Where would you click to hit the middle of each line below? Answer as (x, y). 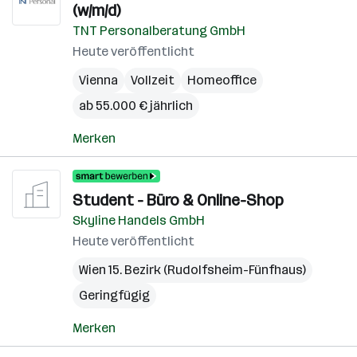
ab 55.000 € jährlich (136, 106)
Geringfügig (114, 295)
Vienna (98, 80)
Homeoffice (222, 80)
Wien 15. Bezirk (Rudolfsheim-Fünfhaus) (192, 270)
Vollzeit (153, 80)
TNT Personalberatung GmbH (159, 31)
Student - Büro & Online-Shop (178, 200)
